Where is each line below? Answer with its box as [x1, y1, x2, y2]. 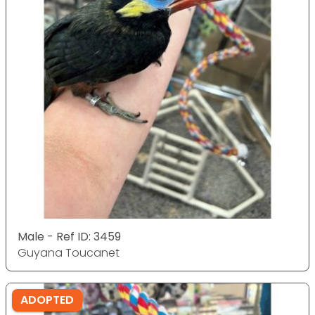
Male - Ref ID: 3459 [18, 229, 121, 245]
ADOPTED [20, 292, 74, 308]
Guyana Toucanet [18, 245, 120, 261]
